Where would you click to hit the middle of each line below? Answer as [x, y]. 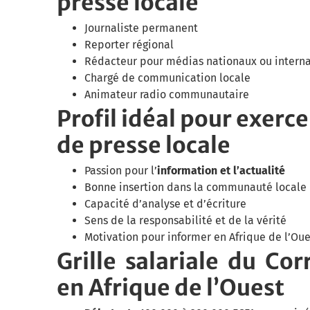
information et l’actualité [221, 170]
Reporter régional [129, 44]
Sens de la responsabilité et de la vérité [185, 220]
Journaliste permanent [141, 28]
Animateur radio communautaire [167, 94]
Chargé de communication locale [167, 77]
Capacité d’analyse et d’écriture [165, 203]
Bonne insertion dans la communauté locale [195, 187]
